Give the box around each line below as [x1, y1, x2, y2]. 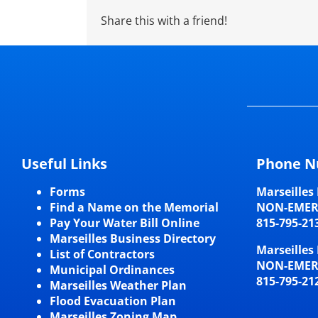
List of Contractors [49, 246, 155, 263]
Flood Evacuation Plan [49, 293, 176, 309]
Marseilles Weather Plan [49, 278, 187, 294]
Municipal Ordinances [49, 262, 175, 278]
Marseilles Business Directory [49, 231, 216, 247]
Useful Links [21, 154, 107, 174]
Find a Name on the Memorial [49, 199, 219, 216]
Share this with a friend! [101, 13, 227, 29]
